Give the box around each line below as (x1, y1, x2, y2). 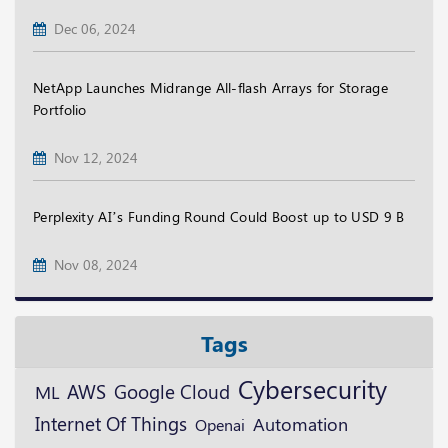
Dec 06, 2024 (46, 19, 136, 38)
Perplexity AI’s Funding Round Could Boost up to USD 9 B (33, 207, 405, 226)
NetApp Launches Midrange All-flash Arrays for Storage (33, 78, 388, 97)
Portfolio (33, 100, 87, 119)
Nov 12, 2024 (46, 148, 138, 167)
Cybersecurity (238, 372, 387, 405)
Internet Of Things (35, 411, 187, 436)
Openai (195, 413, 245, 435)
